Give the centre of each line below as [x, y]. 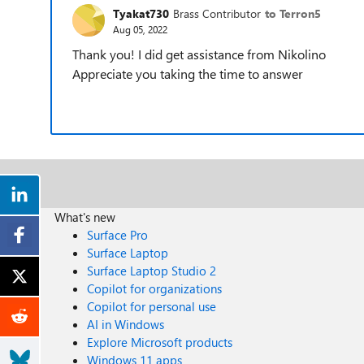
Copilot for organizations [155, 288]
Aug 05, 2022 [140, 29]
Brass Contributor [217, 13]
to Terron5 [293, 13]
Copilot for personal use [152, 306]
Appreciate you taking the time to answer [188, 74]
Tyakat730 [141, 13]
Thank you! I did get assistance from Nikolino [199, 54]
